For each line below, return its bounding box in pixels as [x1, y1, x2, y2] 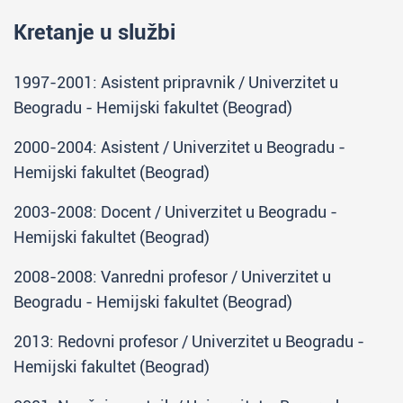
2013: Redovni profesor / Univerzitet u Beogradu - [13, 332, 364, 351]
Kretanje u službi [13, 20, 175, 45]
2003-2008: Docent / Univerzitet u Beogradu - [13, 202, 337, 221]
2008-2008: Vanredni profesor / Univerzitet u [13, 267, 331, 286]
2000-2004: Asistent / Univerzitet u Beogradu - [13, 138, 345, 157]
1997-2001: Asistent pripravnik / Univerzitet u [13, 73, 338, 92]
